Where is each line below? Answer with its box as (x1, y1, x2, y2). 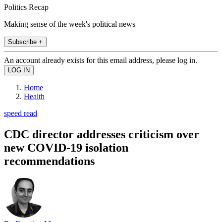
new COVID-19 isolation (4, 141, 128, 154)
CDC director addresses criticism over (4, 127, 199, 141)
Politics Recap (4, 2, 49, 11)
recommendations (4, 154, 95, 167)
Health (24, 92, 45, 101)
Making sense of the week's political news (4, 19, 135, 28)
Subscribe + (8, 38, 43, 46)
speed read (4, 109, 37, 117)
